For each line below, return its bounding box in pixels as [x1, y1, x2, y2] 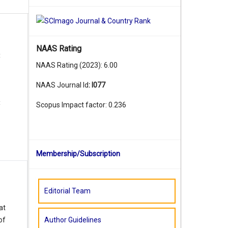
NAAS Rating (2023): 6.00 [36, 61, 118, 70]
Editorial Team [44, 187, 91, 195]
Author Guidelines [44, 216, 101, 224]
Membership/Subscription [36, 150, 120, 158]
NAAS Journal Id [36, 81, 89, 90]
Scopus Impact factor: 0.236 [36, 101, 126, 109]
